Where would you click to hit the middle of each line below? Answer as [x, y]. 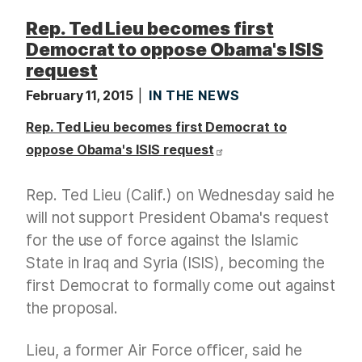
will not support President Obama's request [177, 218]
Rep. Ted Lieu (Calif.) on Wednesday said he [180, 196]
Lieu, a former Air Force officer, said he [164, 351]
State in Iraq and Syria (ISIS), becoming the [175, 263]
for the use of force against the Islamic [162, 241]
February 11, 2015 [81, 96]
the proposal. [72, 309]
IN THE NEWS [194, 96]
